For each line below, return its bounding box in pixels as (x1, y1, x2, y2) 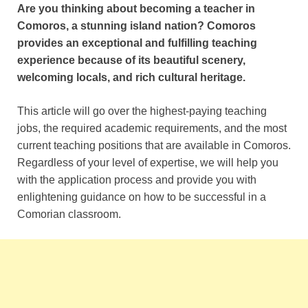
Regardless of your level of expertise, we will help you (17, 157, 278, 169)
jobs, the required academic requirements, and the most (17, 122, 287, 135)
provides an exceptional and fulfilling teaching (17, 37, 257, 49)
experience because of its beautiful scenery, (17, 54, 245, 67)
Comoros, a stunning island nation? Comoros (17, 20, 256, 32)
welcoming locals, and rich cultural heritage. (17, 71, 245, 84)
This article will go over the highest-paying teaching (17, 105, 267, 118)
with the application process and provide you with (17, 174, 256, 186)
